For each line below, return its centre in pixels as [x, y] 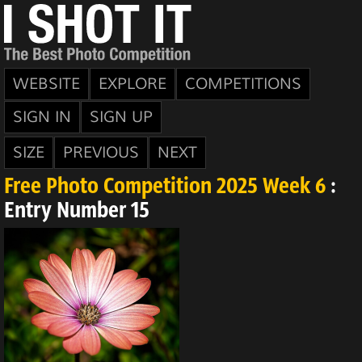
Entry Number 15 [77, 212]
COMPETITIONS [243, 84]
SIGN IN [42, 117]
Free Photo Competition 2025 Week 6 [165, 187]
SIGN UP [121, 117]
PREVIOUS [101, 153]
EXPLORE [133, 84]
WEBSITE [46, 84]
